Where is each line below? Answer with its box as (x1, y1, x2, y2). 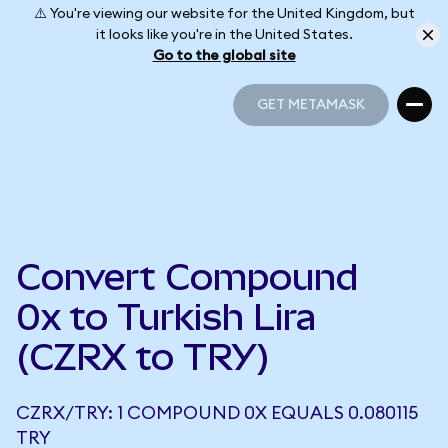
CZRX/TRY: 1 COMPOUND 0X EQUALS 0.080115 (16, 404, 418, 422)
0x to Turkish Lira (16, 296, 316, 338)
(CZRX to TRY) (16, 336, 270, 378)
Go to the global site (152, 48, 296, 63)
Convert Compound (16, 256, 358, 298)
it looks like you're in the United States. (95, 27, 353, 42)
